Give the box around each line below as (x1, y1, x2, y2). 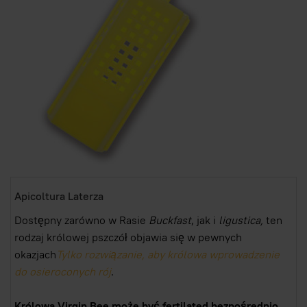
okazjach (14, 247, 56, 262)
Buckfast (149, 213, 191, 228)
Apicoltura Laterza (14, 188, 103, 204)
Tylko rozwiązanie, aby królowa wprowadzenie (56, 247, 280, 262)
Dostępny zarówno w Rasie (14, 213, 149, 228)
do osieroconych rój (14, 265, 111, 280)
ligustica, (219, 213, 266, 228)
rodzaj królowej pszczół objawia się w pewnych (14, 230, 242, 245)
